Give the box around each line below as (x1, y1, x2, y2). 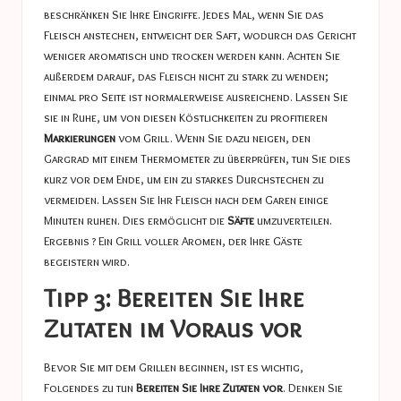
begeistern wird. (44, 254, 130, 269)
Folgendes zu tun (44, 380, 136, 395)
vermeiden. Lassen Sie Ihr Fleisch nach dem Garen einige (44, 192, 328, 208)
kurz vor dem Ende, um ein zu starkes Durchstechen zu (44, 172, 324, 187)
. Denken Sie (283, 380, 343, 395)
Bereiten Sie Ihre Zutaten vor (136, 380, 283, 395)
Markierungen (44, 131, 115, 146)
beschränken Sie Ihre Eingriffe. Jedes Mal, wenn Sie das (44, 7, 324, 22)
